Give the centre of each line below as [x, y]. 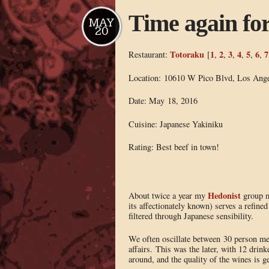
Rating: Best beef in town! [174, 147]
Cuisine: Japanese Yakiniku [175, 124]
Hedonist [224, 195]
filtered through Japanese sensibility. [191, 216]
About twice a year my [168, 195]
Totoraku [187, 54]
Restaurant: [149, 54]
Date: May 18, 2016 [163, 101]
